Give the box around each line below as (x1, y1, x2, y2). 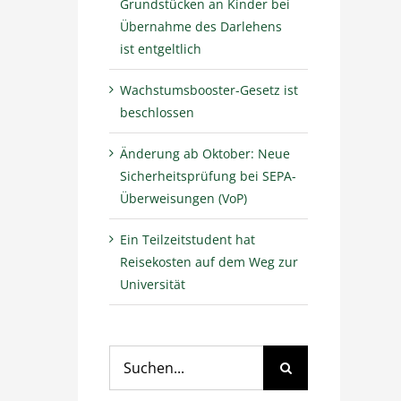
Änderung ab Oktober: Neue (120, 144, 291, 162)
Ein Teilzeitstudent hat (120, 230, 256, 248)
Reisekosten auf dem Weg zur (120, 252, 299, 270)
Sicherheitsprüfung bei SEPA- (120, 166, 297, 184)
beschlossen (120, 103, 195, 121)
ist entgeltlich (120, 39, 202, 57)
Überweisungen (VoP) (120, 189, 248, 207)
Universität (120, 275, 186, 293)
